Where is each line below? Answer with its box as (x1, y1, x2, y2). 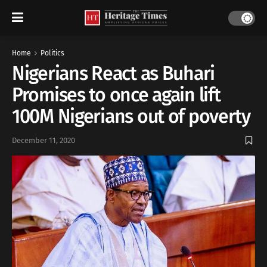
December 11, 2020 (12, 136, 75, 145)
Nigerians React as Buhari (12, 62, 215, 85)
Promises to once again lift (12, 83, 221, 106)
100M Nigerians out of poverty (12, 105, 250, 128)
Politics (41, 49, 64, 57)
